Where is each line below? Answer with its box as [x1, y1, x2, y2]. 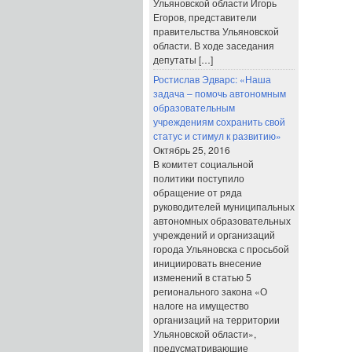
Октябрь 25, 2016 [153, 143, 230, 156]
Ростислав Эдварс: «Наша [153, 72, 271, 86]
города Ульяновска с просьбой [153, 242, 289, 255]
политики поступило [153, 171, 244, 185]
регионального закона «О [153, 284, 267, 298]
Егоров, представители [153, 10, 257, 24]
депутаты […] [153, 53, 213, 66]
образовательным [153, 101, 235, 114]
